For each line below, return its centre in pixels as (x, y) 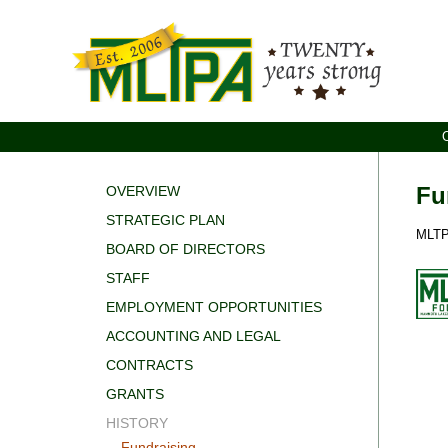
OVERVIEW (142, 191)
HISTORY (136, 423)
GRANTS (134, 394)
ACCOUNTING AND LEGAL (193, 336)
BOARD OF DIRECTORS (185, 249)
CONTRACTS (149, 365)
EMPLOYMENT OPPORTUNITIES (213, 307)
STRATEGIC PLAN (165, 220)
